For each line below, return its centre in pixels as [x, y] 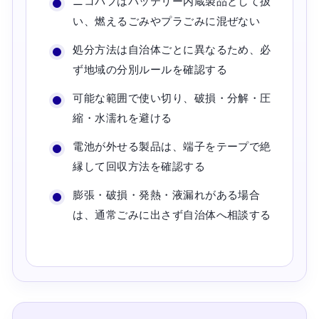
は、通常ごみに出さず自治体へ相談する [172, 214]
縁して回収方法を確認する [139, 166]
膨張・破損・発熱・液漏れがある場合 [167, 194]
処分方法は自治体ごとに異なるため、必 [172, 49]
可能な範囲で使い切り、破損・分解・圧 [172, 98]
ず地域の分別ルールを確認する [150, 69]
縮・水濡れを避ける [122, 117]
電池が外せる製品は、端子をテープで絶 [172, 146]
